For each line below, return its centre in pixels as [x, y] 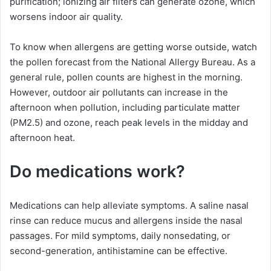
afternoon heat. [42, 138]
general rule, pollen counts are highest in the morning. [126, 77]
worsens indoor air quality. [66, 17]
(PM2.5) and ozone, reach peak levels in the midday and [129, 123]
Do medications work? [97, 172]
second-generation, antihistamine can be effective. [119, 251]
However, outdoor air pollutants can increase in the [119, 93]
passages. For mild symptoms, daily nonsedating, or [120, 236]
